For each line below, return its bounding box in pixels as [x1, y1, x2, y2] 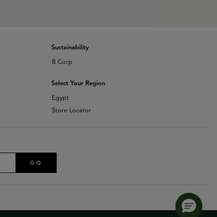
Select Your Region [51, 79, 105, 88]
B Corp [51, 58, 72, 66]
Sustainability [51, 44, 89, 52]
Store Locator [51, 107, 91, 115]
